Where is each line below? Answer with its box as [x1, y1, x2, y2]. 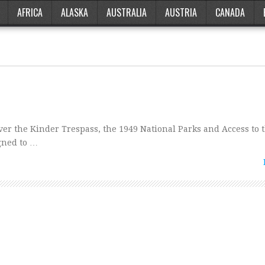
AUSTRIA [165, 5, 197, 20]
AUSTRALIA [106, 5, 147, 20]
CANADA [215, 5, 245, 20]
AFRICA [17, 5, 43, 20]
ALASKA [61, 5, 88, 20]
